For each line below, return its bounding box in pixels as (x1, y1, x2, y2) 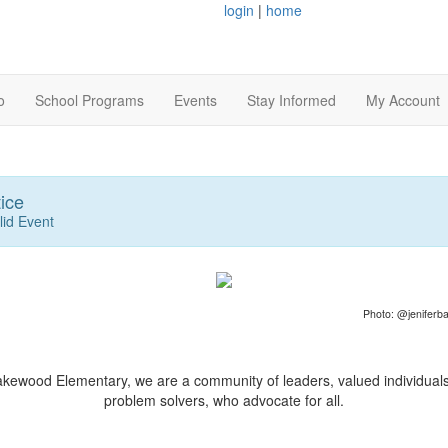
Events (174, 90, 217, 111)
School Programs (35, 90, 144, 111)
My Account (366, 90, 440, 111)
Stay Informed (247, 90, 336, 111)
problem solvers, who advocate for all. (104, 389, 344, 410)
